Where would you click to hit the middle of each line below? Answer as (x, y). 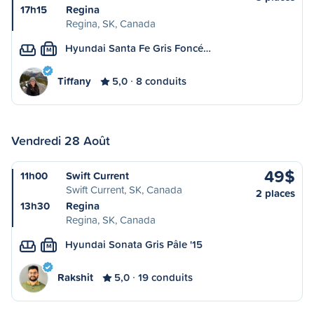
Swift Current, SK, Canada (124, 190)
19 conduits (165, 277)
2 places (275, 193)
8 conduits (161, 81)
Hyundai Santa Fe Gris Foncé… (138, 48)
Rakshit (75, 277)
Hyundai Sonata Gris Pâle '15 (134, 244)
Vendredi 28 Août (61, 140)
